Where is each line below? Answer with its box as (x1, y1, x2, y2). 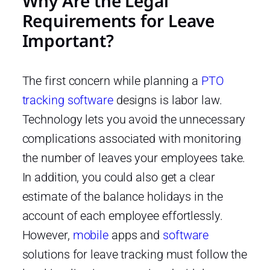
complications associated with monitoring (22, 131, 241, 146)
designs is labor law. (113, 92, 222, 107)
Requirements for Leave (22, 8, 215, 32)
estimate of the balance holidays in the (22, 189, 223, 204)
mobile (72, 227, 109, 242)
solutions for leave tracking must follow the (22, 246, 248, 262)
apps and (108, 227, 163, 242)
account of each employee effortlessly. (22, 208, 223, 223)
